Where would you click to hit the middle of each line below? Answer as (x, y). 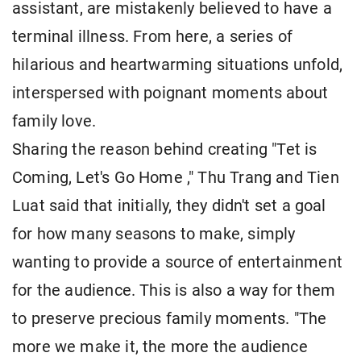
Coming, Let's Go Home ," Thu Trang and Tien (176, 178)
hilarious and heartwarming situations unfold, (178, 65)
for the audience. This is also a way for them (174, 291)
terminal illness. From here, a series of (153, 37)
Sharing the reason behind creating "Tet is (165, 150)
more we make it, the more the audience (160, 347)
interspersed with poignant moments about (170, 93)
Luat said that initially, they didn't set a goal (169, 206)
